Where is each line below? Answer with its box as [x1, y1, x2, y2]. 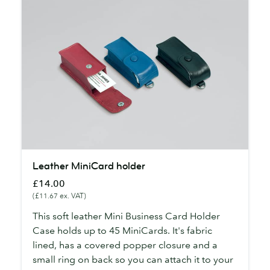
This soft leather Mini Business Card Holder [33, 210, 220, 222]
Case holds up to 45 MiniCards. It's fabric [33, 224, 212, 236]
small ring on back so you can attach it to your [33, 253, 233, 265]
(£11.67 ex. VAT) [33, 191, 86, 200]
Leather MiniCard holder [33, 160, 145, 172]
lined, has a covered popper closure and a [33, 239, 218, 251]
